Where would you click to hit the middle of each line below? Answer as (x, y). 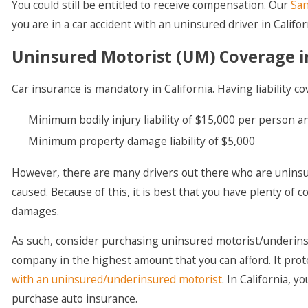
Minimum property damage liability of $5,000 (141, 141)
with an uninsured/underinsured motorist (117, 279)
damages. (36, 211)
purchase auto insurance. (75, 299)
